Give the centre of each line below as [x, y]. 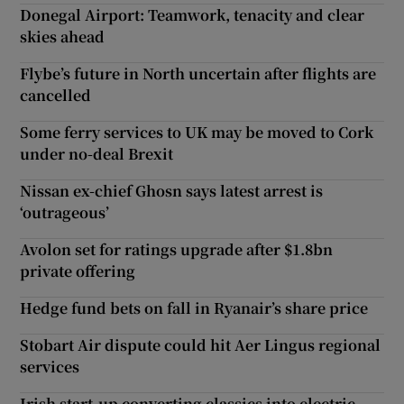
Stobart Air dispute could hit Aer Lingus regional [201, 344]
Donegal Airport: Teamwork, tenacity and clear [193, 14]
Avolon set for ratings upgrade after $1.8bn [177, 249]
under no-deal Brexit [97, 153]
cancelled [56, 95]
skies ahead [63, 36]
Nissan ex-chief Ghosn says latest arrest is [172, 190]
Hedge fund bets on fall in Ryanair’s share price [194, 308]
